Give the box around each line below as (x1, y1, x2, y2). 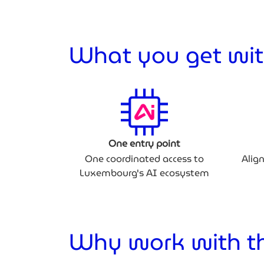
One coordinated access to (85, 151, 204, 166)
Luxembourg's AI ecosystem (80, 165, 210, 180)
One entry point (108, 136, 181, 151)
